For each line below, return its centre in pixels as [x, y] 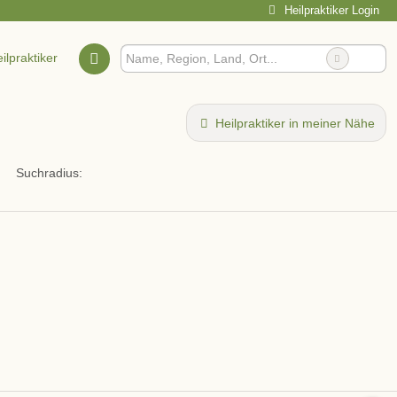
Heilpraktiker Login [330, 10]
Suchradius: [49, 173]
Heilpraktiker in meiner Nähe [295, 123]
